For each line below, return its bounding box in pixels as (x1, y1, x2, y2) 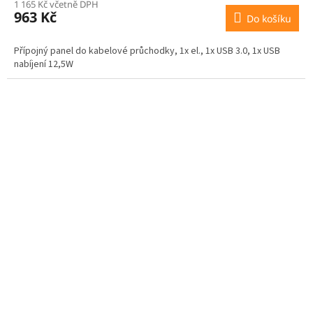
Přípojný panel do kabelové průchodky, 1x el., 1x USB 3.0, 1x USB (14, 43, 280, 58)
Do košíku (247, 11, 291, 25)
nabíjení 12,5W (14, 57, 73, 71)
